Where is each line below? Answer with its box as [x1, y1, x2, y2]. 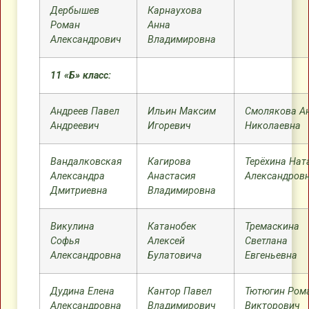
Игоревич [148, 120, 191, 132]
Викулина [50, 221, 94, 232]
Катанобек [148, 221, 197, 232]
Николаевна [245, 120, 301, 132]
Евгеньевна [245, 250, 297, 261]
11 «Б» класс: [50, 70, 111, 81]
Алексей [148, 235, 185, 247]
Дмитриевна [50, 185, 108, 197]
